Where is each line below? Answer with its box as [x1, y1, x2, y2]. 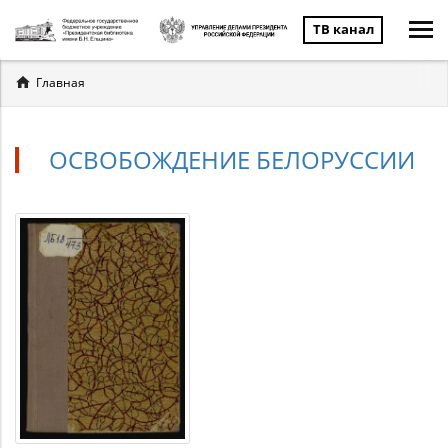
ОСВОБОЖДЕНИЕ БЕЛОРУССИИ [49, 143, 415, 176]
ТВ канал [312, 20, 374, 38]
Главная [36, 74, 85, 91]
